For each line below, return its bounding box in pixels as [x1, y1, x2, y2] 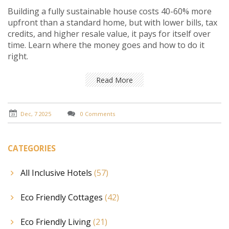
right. [8, 51, 28, 62]
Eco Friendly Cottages [20, 192, 105, 203]
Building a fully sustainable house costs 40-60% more [8, 6, 212, 17]
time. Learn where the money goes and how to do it [8, 39, 204, 51]
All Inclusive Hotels [20, 167, 94, 179]
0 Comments [79, 109, 115, 118]
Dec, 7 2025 [20, 109, 51, 118]
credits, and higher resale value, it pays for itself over [8, 28, 211, 40]
